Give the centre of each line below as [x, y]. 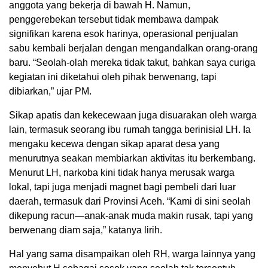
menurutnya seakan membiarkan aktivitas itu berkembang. [132, 159]
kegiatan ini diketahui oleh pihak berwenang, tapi [113, 77]
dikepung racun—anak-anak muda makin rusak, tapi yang [131, 216]
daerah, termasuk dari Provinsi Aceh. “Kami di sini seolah [130, 202]
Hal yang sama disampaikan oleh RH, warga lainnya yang [132, 254]
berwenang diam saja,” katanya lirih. [86, 230]
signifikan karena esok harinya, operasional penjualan [124, 34]
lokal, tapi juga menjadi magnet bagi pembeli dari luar [122, 187]
